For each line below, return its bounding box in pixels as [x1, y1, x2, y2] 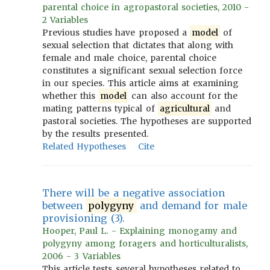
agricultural [159, 103, 210, 114]
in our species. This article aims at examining [42, 78, 239, 89]
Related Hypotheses [42, 141, 127, 152]
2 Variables [42, 14, 89, 25]
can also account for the [128, 90, 238, 101]
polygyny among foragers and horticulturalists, [42, 238, 248, 249]
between [42, 199, 87, 212]
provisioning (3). [42, 212, 125, 224]
